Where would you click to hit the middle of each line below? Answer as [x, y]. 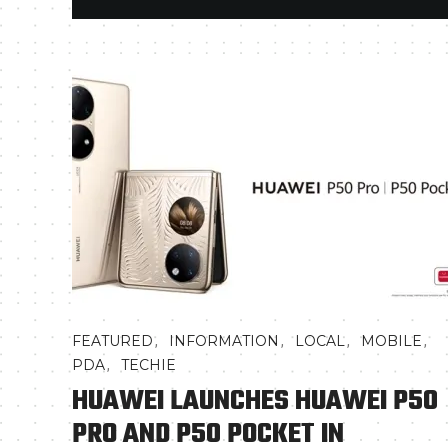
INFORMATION [224, 341]
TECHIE [148, 365]
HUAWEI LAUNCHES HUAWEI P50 [255, 401]
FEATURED [112, 341]
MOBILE [391, 341]
